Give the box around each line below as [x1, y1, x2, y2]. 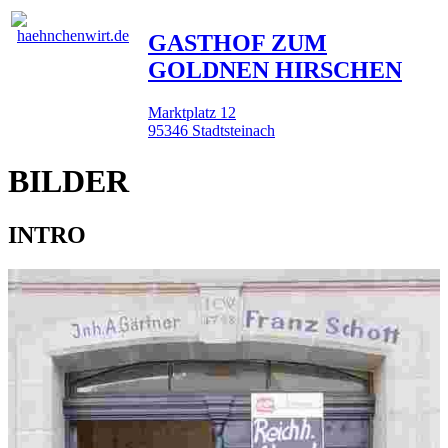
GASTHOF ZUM [148, 29, 327, 56]
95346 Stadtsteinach [148, 121, 275, 139]
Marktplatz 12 [148, 103, 236, 121]
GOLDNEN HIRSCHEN [148, 56, 402, 83]
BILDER [8, 163, 129, 200]
